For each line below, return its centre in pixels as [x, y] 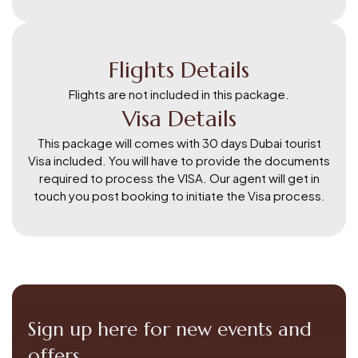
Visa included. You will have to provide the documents [179, 160]
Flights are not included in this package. [179, 93]
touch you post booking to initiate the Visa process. [179, 195]
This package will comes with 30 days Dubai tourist [179, 142]
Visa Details [179, 118]
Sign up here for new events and [170, 329]
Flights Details [179, 70]
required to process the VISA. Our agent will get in [179, 177]
